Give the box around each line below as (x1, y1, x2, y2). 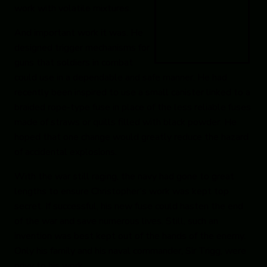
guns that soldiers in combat (14, 56, 133, 70)
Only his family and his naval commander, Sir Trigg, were (14, 244, 246, 258)
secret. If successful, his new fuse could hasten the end (14, 200, 243, 213)
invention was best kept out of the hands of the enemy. (14, 229, 246, 243)
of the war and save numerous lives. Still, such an (14, 215, 218, 228)
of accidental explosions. (14, 145, 117, 159)
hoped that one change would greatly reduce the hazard (14, 131, 249, 144)
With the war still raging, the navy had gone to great (14, 170, 234, 184)
